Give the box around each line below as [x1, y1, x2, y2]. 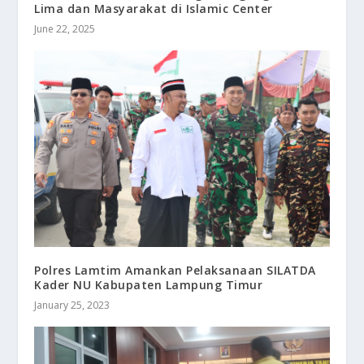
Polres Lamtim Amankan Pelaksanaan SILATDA [34, 262, 316, 278]
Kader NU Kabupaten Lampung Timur [34, 276, 263, 292]
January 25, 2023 [34, 297, 110, 312]
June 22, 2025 [34, 21, 96, 36]
